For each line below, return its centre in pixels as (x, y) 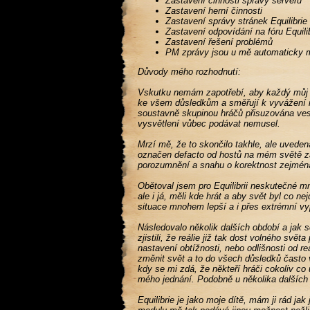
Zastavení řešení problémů (219, 42)
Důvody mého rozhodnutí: (190, 72)
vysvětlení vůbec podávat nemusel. (209, 124)
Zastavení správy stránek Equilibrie (237, 21)
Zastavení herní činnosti (214, 11)
